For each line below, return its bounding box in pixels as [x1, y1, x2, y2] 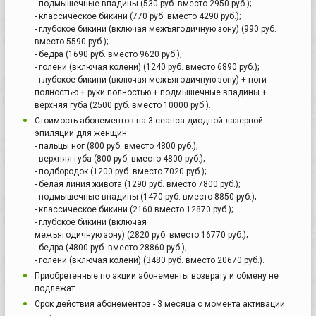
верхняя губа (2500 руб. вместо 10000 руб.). [35, 99, 211, 110]
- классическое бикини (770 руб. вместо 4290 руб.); [35, 11, 241, 21]
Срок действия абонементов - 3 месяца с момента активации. [35, 298, 287, 309]
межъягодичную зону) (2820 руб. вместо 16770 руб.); [35, 229, 248, 240]
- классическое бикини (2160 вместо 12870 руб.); [35, 204, 233, 214]
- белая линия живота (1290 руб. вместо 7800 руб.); [35, 178, 240, 189]
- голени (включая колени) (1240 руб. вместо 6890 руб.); [35, 61, 259, 72]
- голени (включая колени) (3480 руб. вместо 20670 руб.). [35, 255, 265, 265]
